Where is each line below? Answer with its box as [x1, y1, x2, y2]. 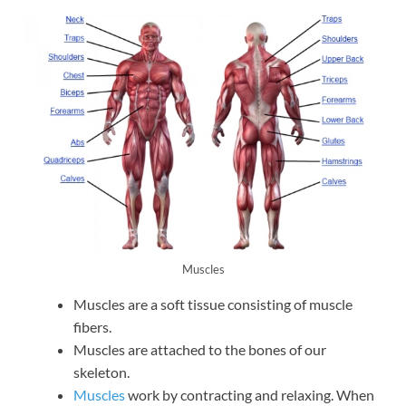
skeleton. [73, 362, 132, 381]
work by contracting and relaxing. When [125, 385, 374, 403]
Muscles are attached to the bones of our [73, 340, 326, 358]
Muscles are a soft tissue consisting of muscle [73, 295, 353, 313]
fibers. [73, 317, 114, 335]
